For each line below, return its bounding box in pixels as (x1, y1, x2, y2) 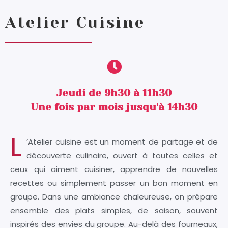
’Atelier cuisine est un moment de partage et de (26, 136, 218, 148)
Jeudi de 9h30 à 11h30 (56, 87, 172, 99)
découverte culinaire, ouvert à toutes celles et (26, 150, 218, 161)
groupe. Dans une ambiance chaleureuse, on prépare (10, 191, 218, 203)
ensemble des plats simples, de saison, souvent (10, 205, 218, 216)
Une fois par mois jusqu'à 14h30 (31, 101, 197, 113)
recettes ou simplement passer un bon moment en (10, 178, 218, 189)
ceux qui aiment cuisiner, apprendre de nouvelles (10, 164, 218, 175)
